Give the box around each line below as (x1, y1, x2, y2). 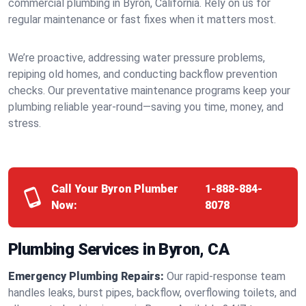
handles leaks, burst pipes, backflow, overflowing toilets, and (8, 286, 296, 299)
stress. (8, 117, 41, 130)
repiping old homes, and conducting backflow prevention (8, 68, 277, 81)
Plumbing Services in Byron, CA (8, 240, 229, 259)
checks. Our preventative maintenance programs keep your (8, 84, 290, 97)
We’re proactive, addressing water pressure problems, (8, 51, 265, 64)
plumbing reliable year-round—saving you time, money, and (8, 100, 283, 113)
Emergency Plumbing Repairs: (8, 270, 164, 283)
